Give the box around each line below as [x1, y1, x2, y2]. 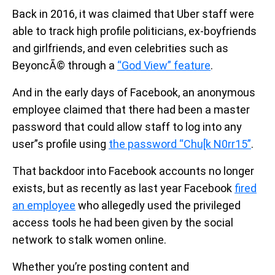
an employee [12, 199, 76, 212]
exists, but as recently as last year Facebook [12, 182, 234, 195]
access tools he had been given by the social [12, 216, 233, 230]
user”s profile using [12, 137, 109, 151]
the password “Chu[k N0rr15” [109, 137, 251, 151]
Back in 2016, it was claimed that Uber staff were [12, 7, 254, 21]
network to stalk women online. [12, 233, 166, 247]
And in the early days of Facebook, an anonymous [12, 86, 255, 99]
